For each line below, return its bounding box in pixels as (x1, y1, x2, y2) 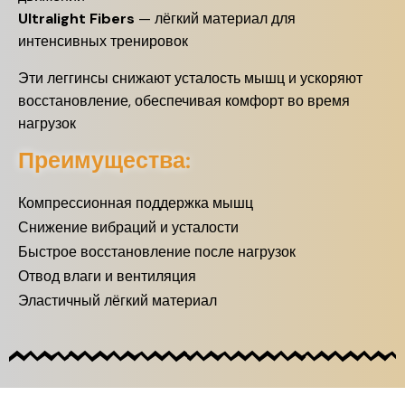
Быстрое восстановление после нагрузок (18, 242, 296, 261)
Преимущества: (18, 146, 191, 175)
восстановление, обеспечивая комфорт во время (18, 91, 350, 110)
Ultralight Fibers (18, 9, 135, 28)
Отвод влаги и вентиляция (18, 267, 196, 286)
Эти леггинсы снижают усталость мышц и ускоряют (18, 69, 363, 88)
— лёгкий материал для (135, 9, 296, 28)
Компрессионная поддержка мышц (18, 193, 253, 212)
